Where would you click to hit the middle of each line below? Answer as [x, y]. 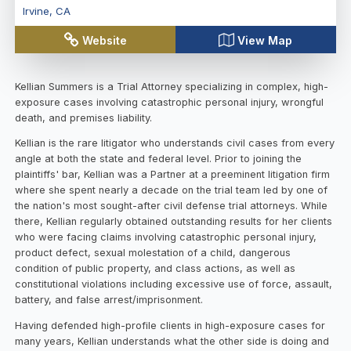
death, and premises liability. [84, 118]
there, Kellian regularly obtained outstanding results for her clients [174, 222]
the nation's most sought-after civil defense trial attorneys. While [172, 206]
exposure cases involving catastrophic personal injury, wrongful [170, 102]
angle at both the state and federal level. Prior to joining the [159, 159]
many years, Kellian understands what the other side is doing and [172, 342]
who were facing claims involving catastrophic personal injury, [166, 237]
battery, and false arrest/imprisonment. [109, 300]
